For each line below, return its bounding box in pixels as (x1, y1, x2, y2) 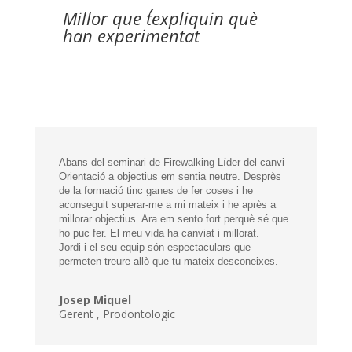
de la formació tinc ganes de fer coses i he (58, 184, 253, 196)
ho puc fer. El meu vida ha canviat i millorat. (58, 226, 259, 239)
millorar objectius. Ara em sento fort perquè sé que (58, 212, 288, 225)
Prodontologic (102, 306, 175, 321)
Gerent (58, 306, 97, 321)
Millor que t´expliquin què (62, 6, 258, 31)
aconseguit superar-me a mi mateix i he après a (58, 198, 276, 211)
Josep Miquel (58, 291, 131, 307)
